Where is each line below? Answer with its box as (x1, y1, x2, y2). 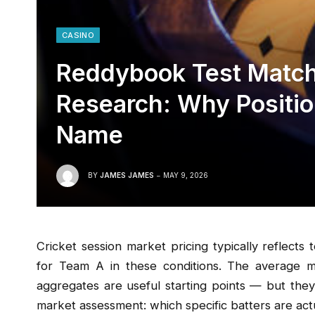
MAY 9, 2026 (163, 170, 208, 179)
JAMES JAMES (100, 170, 154, 179)
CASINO (62, 30, 94, 41)
